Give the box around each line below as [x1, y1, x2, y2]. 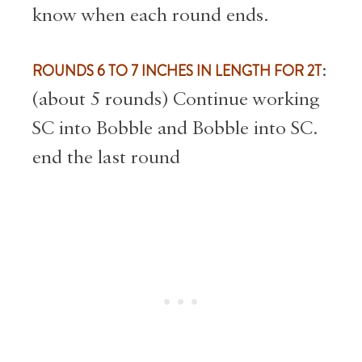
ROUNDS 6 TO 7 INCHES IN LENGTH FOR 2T [32, 60, 322, 82]
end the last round [32, 147, 185, 167]
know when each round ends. [32, 6, 268, 26]
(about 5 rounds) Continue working [32, 89, 319, 109]
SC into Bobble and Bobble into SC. [32, 118, 318, 138]
